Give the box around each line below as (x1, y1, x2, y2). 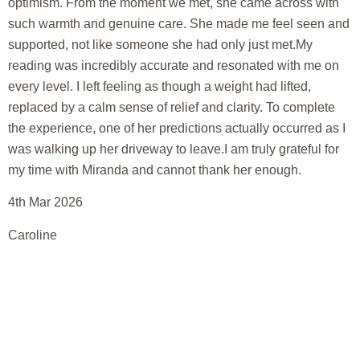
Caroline (8, 227, 57, 242)
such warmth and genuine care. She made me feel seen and (8, 17, 350, 31)
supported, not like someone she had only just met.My (8, 38, 313, 51)
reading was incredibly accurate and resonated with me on (8, 59, 339, 72)
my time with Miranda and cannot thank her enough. (8, 163, 301, 177)
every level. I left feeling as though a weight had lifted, (8, 80, 311, 93)
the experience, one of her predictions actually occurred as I (8, 121, 346, 135)
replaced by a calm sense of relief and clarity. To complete (8, 100, 335, 114)
